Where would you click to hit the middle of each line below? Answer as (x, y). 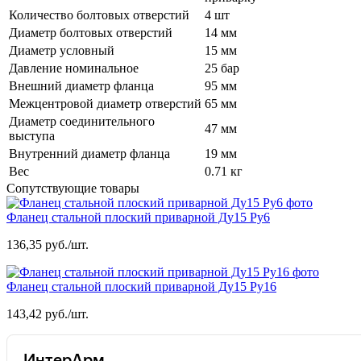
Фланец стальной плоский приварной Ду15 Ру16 (141, 286)
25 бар (222, 68)
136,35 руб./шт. (48, 244)
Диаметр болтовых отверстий (91, 32)
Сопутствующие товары (73, 188)
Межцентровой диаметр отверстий (105, 103)
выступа (32, 135)
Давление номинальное (74, 68)
